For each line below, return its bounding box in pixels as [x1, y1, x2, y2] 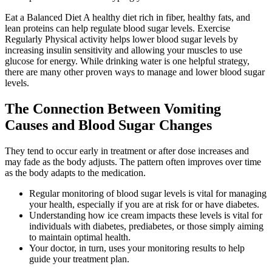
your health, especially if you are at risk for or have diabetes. [29, 199, 259, 210]
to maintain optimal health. [29, 232, 131, 243]
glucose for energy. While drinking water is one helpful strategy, [5, 56, 250, 67]
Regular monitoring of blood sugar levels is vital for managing [29, 188, 267, 199]
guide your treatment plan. [29, 254, 129, 265]
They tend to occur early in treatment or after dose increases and [5, 146, 249, 157]
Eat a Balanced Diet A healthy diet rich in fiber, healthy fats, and [5, 12, 250, 23]
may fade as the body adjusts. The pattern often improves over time [5, 157, 261, 168]
